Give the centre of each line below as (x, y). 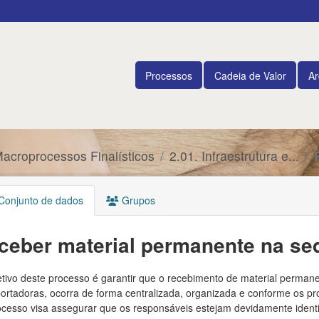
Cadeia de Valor (250, 75)
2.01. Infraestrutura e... (234, 156)
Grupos (137, 200)
